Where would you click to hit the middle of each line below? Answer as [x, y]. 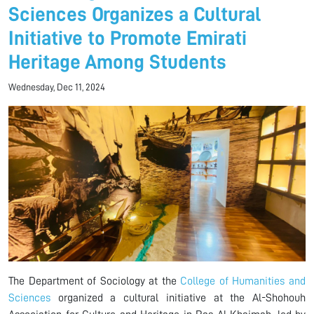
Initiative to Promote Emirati [128, 39]
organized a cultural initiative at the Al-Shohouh [178, 298]
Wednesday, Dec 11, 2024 [57, 87]
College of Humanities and [243, 281]
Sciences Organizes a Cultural [135, 15]
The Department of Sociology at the [95, 281]
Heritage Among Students [117, 62]
